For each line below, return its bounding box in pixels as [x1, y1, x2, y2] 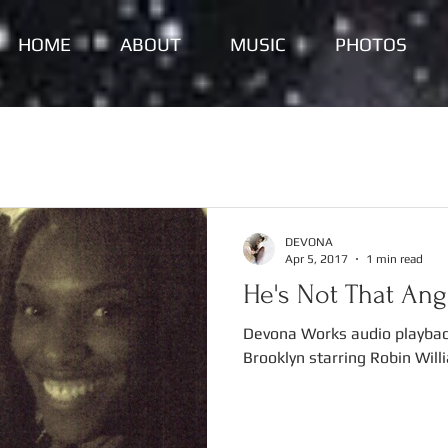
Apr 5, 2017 [285, 251, 348, 266]
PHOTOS [334, 33, 407, 55]
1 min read [366, 251, 423, 266]
